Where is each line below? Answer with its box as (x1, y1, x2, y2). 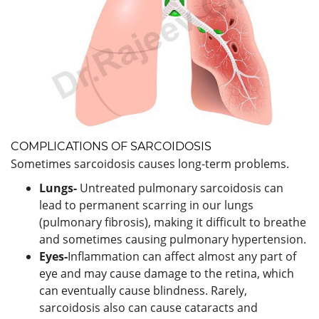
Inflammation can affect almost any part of (68, 248, 296, 264)
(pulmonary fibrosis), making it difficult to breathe (39, 214, 306, 230)
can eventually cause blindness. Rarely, (39, 282, 247, 298)
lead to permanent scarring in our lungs (39, 197, 253, 213)
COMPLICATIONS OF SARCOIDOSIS (11, 139, 211, 153)
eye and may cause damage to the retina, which (39, 265, 294, 281)
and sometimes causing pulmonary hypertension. (39, 231, 306, 247)
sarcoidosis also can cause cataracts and (39, 299, 258, 315)
